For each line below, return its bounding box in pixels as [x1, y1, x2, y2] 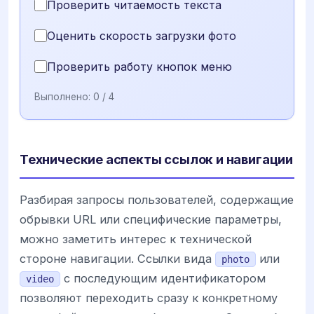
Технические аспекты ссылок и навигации [20, 151, 294, 167]
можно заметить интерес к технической [20, 231, 252, 246]
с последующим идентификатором [60, 271, 266, 285]
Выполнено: [34, 90, 93, 102]
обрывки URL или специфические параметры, [20, 212, 282, 226]
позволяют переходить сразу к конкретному [20, 290, 278, 305]
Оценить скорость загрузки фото [47, 28, 236, 43]
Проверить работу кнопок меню [47, 59, 232, 74]
